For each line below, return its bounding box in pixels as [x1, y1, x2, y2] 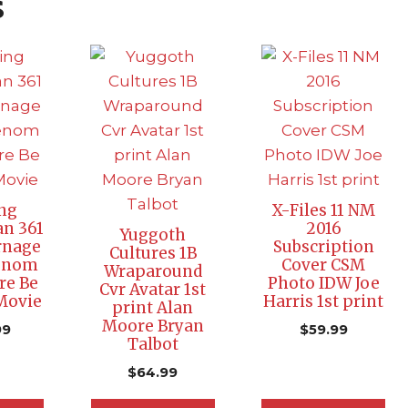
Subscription [272, 237, 374, 257]
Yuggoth [119, 225, 187, 245]
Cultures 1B [108, 243, 197, 263]
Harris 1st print [263, 291, 384, 311]
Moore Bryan [101, 316, 204, 336]
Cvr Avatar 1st [99, 280, 207, 300]
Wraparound [103, 261, 202, 281]
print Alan [112, 298, 194, 318]
